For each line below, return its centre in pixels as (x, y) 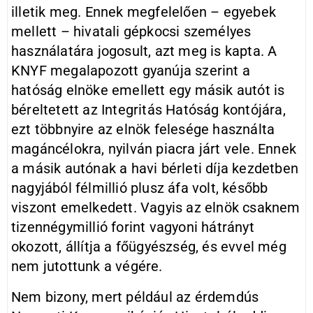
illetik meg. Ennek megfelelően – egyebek (144, 12)
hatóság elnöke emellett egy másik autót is (148, 90)
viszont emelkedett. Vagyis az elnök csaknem (156, 208)
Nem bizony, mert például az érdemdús (135, 297)
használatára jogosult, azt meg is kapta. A (144, 51)
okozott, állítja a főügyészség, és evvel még (149, 247)
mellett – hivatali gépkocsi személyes (131, 31)
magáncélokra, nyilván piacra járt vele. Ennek (154, 149)
